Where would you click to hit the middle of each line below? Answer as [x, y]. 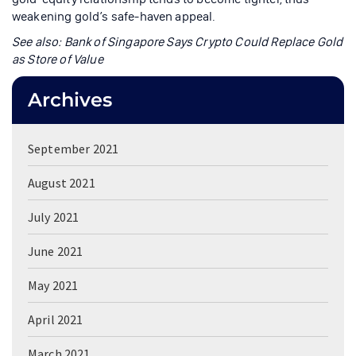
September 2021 [74, 148]
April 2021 [56, 319]
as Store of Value [58, 59]
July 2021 [54, 217]
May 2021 [53, 285]
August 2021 [62, 182]
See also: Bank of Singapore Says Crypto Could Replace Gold [178, 41]
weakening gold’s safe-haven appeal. [114, 16]
